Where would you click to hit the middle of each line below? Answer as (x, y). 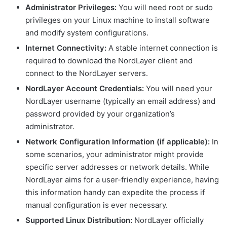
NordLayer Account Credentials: (85, 88)
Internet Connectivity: (66, 48)
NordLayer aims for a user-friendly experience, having (122, 179)
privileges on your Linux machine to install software (118, 20)
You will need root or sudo (165, 7)
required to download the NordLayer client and (109, 60)
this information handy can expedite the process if (115, 192)
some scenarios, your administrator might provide (115, 154)
